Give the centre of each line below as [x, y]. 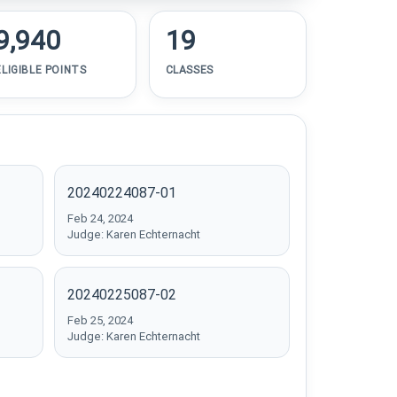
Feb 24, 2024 [100, 218]
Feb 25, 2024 [100, 320]
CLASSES [189, 70]
